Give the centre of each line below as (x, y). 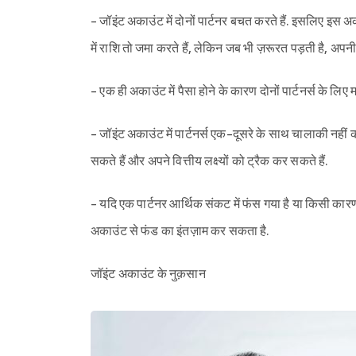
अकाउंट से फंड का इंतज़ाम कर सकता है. (180, 231)
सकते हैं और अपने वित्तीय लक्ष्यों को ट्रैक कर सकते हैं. (209, 161)
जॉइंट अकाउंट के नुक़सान (148, 274)
